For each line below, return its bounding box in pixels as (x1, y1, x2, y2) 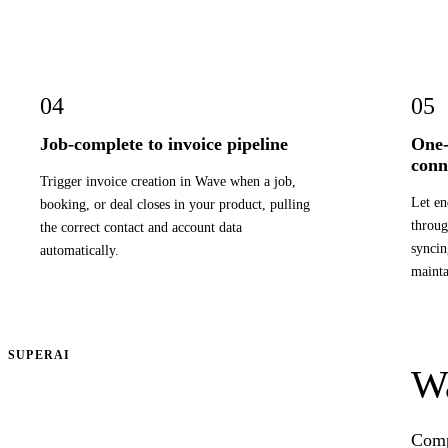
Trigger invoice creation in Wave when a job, (40, 172, 296, 189)
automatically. (40, 241, 119, 258)
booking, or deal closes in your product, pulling (40, 195, 310, 212)
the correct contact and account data (40, 218, 242, 235)
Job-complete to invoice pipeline (40, 134, 288, 155)
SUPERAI (8, 348, 71, 363)
